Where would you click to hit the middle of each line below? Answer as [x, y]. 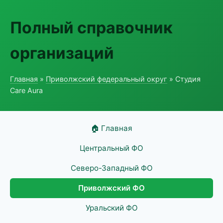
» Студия [184, 79]
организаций [62, 53]
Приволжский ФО [111, 188]
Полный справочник [91, 28]
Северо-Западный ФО [111, 168]
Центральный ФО [111, 148]
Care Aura [26, 90]
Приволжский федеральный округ [107, 79]
